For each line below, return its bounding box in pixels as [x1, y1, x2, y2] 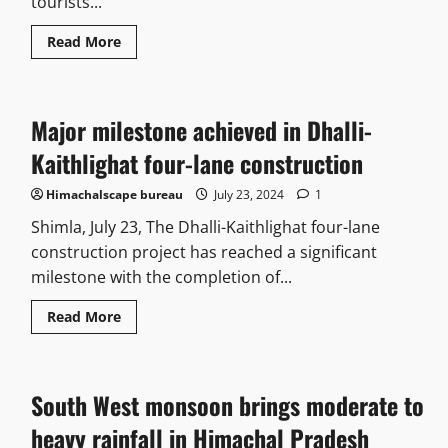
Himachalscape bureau [45, 186, 183, 204]
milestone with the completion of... [30, 266, 292, 289]
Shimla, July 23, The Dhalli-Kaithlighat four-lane [30, 216, 380, 239]
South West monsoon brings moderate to [30, 387, 424, 424]
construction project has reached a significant [30, 241, 377, 264]
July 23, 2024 [210, 186, 287, 204]
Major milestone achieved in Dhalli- [30, 112, 372, 149]
